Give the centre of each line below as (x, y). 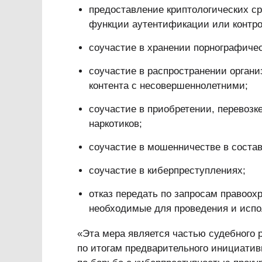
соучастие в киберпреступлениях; (167, 170)
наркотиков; (116, 124)
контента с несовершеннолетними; (168, 86)
